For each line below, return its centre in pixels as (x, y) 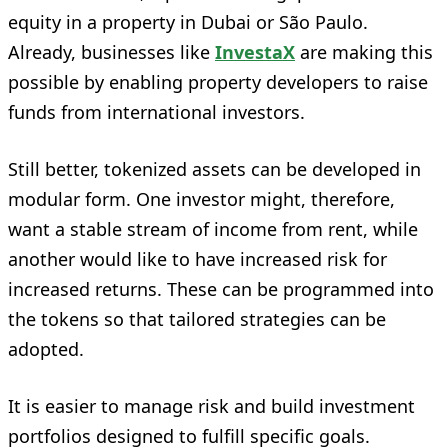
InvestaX (255, 51)
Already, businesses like (111, 51)
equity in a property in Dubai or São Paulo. (188, 21)
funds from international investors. (156, 111)
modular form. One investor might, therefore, (201, 198)
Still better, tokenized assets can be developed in (214, 168)
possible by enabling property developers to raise (218, 81)
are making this (364, 51)
